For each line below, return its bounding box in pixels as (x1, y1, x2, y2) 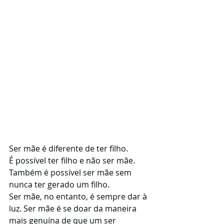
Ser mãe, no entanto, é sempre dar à (9, 191, 149, 202)
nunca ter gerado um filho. (9, 179, 109, 190)
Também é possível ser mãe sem (9, 167, 133, 178)
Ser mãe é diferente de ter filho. (9, 143, 128, 154)
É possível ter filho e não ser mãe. (9, 155, 135, 166)
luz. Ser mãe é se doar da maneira (9, 203, 138, 214)
